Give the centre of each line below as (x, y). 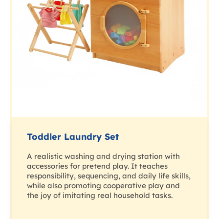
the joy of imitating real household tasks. (100, 196)
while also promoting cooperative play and (103, 186)
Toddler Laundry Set (73, 137)
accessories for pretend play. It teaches (97, 166)
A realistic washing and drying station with (103, 156)
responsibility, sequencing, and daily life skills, (109, 176)
